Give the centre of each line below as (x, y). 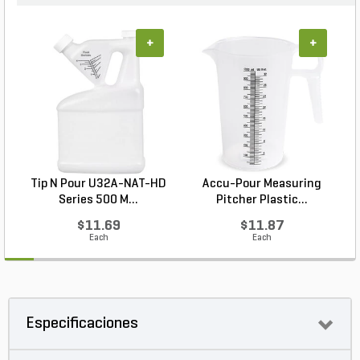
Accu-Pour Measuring (262, 184)
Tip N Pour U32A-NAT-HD (98, 184)
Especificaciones (82, 324)
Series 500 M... (98, 200)
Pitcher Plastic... (262, 200)
